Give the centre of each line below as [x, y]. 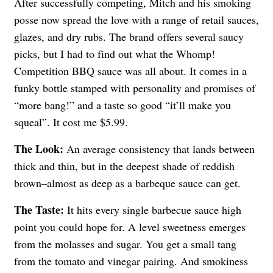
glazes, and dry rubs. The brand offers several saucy [129, 37]
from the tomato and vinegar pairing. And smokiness [131, 261]
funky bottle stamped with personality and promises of [135, 88]
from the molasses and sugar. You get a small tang [125, 244]
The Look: [40, 149]
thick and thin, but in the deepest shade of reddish [124, 166]
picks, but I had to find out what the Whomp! [115, 54]
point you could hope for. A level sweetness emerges [130, 227]
